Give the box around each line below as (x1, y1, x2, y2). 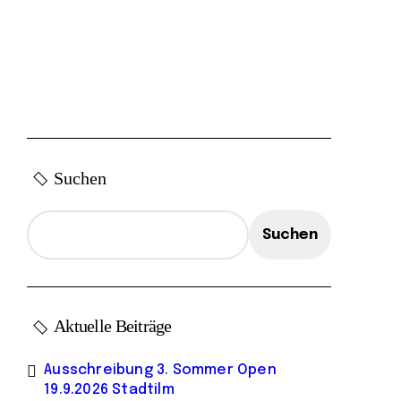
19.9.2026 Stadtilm (44, 382, 175, 397)
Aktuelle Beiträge (54, 316, 172, 336)
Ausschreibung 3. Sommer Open (44, 363, 277, 378)
